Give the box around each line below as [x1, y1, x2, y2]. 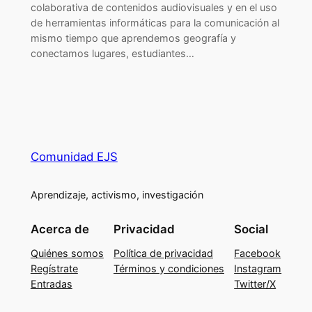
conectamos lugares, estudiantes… [30, 47, 194, 59]
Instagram [234, 263, 282, 275]
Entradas [30, 278, 72, 290]
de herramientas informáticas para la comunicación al [30, 16, 279, 29]
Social [234, 222, 269, 237]
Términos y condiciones [114, 263, 224, 275]
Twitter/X [234, 278, 276, 290]
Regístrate [30, 263, 78, 275]
